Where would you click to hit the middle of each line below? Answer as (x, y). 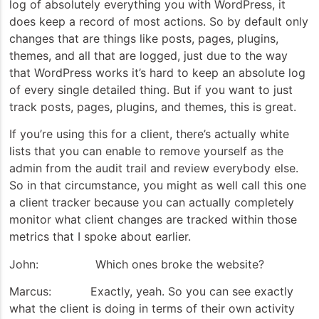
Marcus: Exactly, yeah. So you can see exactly (151, 292)
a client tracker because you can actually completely (152, 203)
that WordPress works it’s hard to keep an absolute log (157, 72)
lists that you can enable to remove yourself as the (146, 151)
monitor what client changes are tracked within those (153, 220)
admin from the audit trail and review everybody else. (154, 168)
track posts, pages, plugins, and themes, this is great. (153, 106)
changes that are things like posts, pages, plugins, (144, 38)
